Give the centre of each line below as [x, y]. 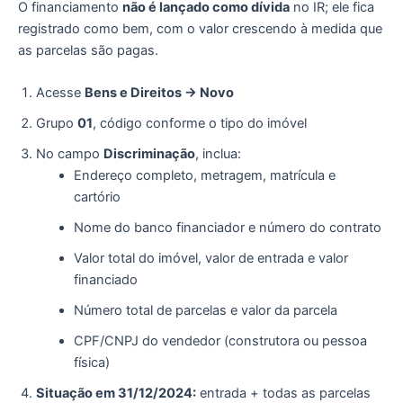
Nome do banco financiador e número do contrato [227, 228]
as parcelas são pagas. [88, 50]
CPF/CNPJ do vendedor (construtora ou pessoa [220, 341]
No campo [70, 154]
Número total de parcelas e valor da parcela [205, 311]
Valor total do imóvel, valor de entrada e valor [210, 259]
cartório [97, 197]
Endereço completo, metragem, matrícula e [204, 176]
